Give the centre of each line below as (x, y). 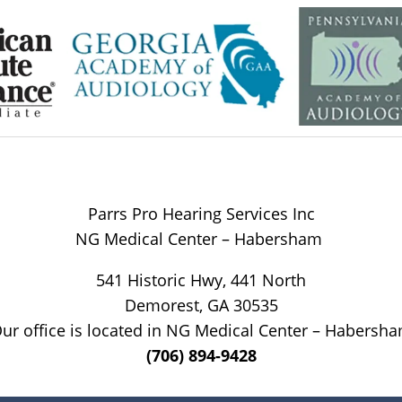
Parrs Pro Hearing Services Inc (201, 213)
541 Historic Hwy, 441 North (201, 280)
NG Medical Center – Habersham (201, 238)
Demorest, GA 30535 (201, 305)
